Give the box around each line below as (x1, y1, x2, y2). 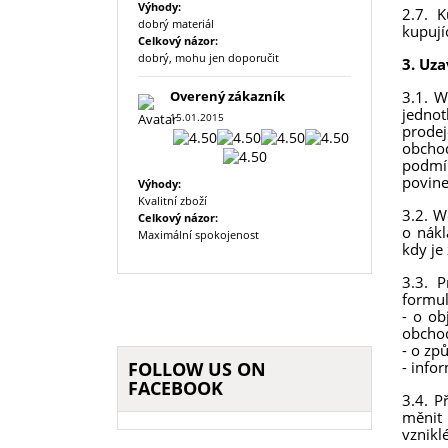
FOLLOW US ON (128, 356, 266, 381)
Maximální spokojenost (138, 226, 259, 242)
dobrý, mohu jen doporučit (138, 50, 279, 66)
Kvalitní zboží (138, 192, 207, 208)
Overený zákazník (170, 88, 285, 106)
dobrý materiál (138, 16, 214, 32)
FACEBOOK (128, 375, 223, 400)
